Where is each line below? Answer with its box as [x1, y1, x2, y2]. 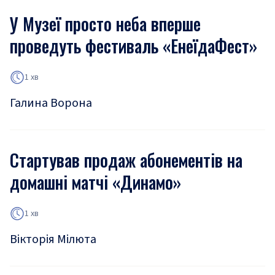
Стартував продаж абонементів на [10, 147, 242, 172]
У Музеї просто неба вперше [10, 11, 201, 36]
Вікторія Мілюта [10, 231, 96, 248]
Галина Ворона [10, 95, 92, 112]
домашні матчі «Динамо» [10, 169, 181, 195]
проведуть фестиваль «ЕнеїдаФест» [10, 33, 257, 58]
